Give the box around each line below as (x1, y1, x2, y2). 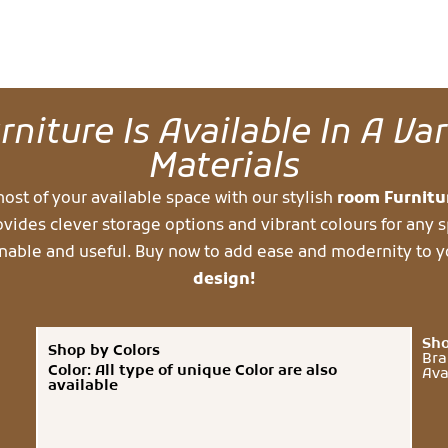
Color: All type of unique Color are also (47, 361, 337, 382)
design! (192, 269, 256, 290)
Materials (148, 145, 300, 191)
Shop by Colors (47, 341, 160, 362)
